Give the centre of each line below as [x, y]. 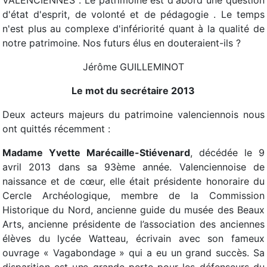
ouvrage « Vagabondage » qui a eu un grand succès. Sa [133, 253]
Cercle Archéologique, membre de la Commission [133, 195]
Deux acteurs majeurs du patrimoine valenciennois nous [133, 114]
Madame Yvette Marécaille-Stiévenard [96, 153]
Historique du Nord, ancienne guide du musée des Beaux [133, 210]
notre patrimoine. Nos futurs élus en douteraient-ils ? [122, 43]
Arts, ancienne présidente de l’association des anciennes [133, 224]
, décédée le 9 [227, 153]
